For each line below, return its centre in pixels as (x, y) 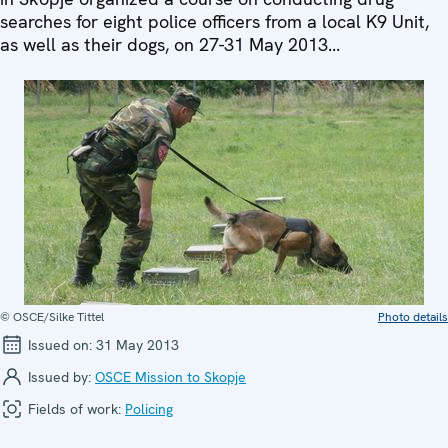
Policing (149, 408)
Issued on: (60, 344)
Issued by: (59, 376)
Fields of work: (74, 408)
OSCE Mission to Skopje (170, 376)
